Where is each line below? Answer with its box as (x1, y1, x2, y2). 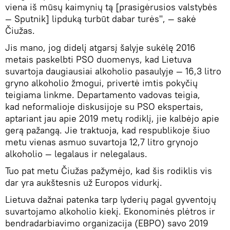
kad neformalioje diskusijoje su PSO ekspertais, (5, 101, 203, 113)
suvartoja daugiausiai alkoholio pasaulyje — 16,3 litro (5, 65, 221, 78)
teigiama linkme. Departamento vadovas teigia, (5, 89, 200, 101)
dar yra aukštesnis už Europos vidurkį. (5, 177, 162, 189)
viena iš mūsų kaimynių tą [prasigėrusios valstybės (5, 1, 217, 13)
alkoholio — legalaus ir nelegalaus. (5, 148, 147, 160)
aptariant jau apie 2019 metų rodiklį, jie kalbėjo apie (5, 112, 219, 125)
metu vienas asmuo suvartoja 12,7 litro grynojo (5, 136, 198, 148)
